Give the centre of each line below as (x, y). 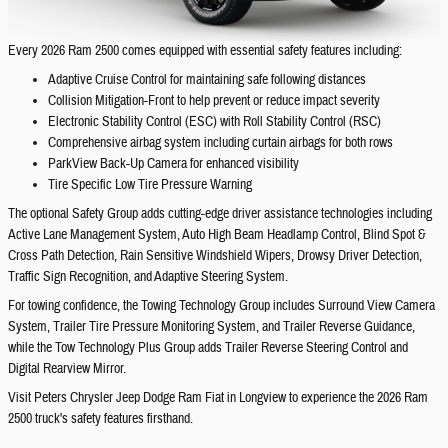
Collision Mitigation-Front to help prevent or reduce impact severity (214, 100)
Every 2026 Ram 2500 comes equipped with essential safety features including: (205, 50)
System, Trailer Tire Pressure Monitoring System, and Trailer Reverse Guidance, (211, 326)
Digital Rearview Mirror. (67, 368)
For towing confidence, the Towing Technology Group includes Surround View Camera (221, 305)
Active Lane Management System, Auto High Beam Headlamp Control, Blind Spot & (217, 234)
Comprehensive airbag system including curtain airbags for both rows (220, 142)
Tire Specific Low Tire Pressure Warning (150, 184)
